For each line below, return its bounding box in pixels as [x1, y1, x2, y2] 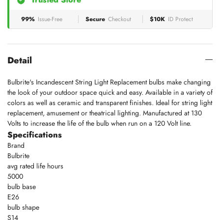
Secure [85, 15, 105, 24]
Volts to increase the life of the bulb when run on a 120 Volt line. [7, 118, 192, 128]
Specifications [7, 129, 62, 140]
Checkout [108, 15, 131, 24]
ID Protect [168, 15, 193, 24]
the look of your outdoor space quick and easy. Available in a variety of [7, 87, 213, 97]
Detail [7, 54, 32, 67]
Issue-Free [38, 15, 62, 24]
